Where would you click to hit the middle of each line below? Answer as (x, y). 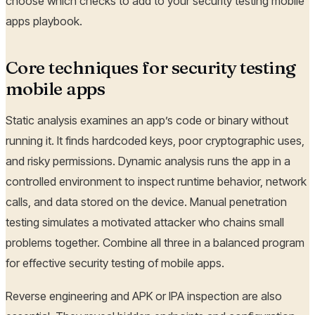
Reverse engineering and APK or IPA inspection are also (144, 296)
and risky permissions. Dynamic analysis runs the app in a (148, 161)
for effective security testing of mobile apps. (115, 263)
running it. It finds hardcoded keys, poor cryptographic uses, (155, 141)
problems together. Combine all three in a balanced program (155, 243)
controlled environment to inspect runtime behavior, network (156, 182)
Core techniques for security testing (151, 67)
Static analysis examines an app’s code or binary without (147, 121)
